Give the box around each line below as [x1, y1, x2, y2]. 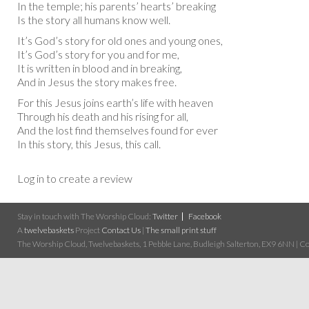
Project [74, 224, 101, 235]
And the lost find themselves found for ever [17, 123, 218, 137]
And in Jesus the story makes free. [17, 74, 177, 88]
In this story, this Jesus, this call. [17, 137, 161, 150]
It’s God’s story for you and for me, [17, 47, 179, 61]
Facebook [188, 210, 221, 221]
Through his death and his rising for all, [17, 109, 188, 123]
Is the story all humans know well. [17, 12, 170, 26]
